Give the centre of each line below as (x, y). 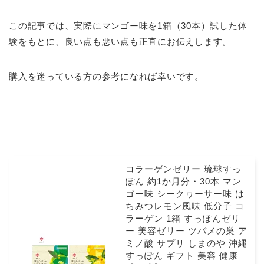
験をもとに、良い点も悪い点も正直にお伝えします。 (121, 41)
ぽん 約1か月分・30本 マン (184, 181)
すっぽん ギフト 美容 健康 (182, 256)
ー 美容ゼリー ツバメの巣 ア (187, 231)
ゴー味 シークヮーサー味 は (185, 194)
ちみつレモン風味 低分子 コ (185, 206)
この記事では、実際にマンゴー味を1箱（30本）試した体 (128, 25)
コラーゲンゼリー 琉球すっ (184, 169)
